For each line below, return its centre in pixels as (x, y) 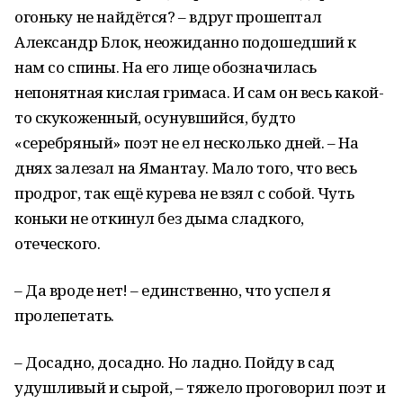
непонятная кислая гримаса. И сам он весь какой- (199, 92)
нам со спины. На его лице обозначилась (166, 67)
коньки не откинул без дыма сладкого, (159, 218)
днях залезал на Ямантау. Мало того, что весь (186, 168)
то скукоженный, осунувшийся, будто (155, 117)
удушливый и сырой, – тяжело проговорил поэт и (200, 387)
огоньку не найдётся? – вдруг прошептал (169, 17)
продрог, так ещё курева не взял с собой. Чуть (184, 193)
